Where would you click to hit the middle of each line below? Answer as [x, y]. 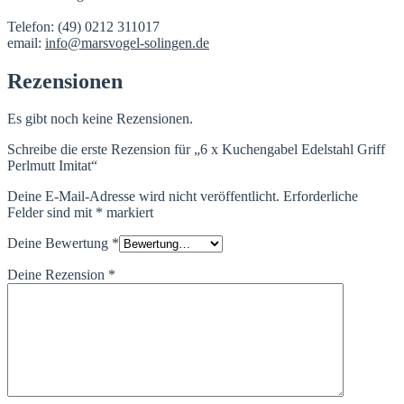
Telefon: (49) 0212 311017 [83, 26]
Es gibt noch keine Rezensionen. [100, 119]
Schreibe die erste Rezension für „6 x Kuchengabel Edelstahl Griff [196, 150]
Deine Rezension [58, 275]
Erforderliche [321, 197]
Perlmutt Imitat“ [52, 166]
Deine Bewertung [60, 243]
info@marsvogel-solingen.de [127, 42]
